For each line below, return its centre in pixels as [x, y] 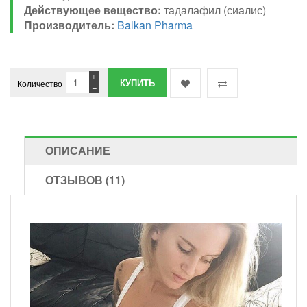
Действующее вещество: [94, 10]
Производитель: [69, 25]
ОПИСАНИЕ [78, 150]
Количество [40, 83]
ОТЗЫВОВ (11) [85, 180]
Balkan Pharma [155, 25]
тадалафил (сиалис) [215, 10]
